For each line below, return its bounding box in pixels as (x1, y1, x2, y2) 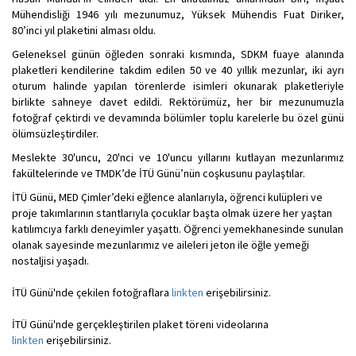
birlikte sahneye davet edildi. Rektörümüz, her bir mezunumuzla (12, 94, 344, 109)
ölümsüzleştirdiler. (12, 126, 99, 141)
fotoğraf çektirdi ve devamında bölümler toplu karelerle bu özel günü (12, 110, 344, 125)
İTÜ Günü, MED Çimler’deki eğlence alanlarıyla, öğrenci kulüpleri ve (12, 189, 323, 204)
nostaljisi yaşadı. (12, 253, 89, 268)
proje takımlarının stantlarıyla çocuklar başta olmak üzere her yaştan (12, 205, 332, 220)
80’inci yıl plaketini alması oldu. (12, 22, 156, 37)
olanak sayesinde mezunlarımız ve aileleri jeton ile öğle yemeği (12, 237, 309, 252)
